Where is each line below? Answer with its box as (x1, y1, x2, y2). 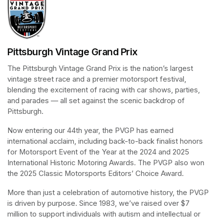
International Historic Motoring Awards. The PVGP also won (7, 158, 204, 167)
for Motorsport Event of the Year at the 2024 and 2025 (7, 147, 189, 156)
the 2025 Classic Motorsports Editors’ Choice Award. (7, 169, 184, 178)
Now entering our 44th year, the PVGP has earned (7, 126, 174, 135)
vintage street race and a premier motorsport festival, (7, 74, 186, 84)
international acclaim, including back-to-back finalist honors (7, 136, 203, 146)
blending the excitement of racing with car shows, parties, (7, 85, 200, 94)
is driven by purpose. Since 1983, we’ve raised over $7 (7, 198, 190, 208)
